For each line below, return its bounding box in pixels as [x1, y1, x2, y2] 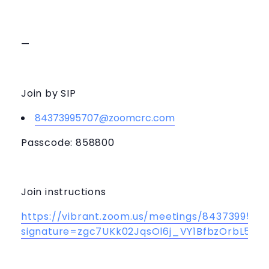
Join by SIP [21, 86, 76, 100]
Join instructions [21, 184, 106, 199]
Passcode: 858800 [21, 135, 115, 150]
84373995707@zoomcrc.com [35, 110, 175, 125]
